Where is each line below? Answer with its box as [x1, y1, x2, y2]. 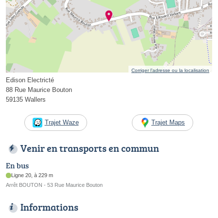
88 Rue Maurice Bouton [6, 86, 72, 94]
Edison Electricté [6, 76, 54, 84]
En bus [6, 160, 29, 171]
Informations [20, 200, 78, 214]
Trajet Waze [44, 119, 79, 127]
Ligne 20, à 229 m [11, 172, 54, 179]
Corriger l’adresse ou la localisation [131, 68, 209, 73]
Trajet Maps [151, 119, 185, 127]
